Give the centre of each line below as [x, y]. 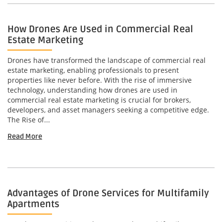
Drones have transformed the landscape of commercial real [107, 60]
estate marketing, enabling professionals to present [93, 70]
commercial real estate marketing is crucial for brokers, [99, 100]
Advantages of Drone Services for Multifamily [108, 194]
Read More [25, 137]
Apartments [33, 204]
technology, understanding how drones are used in [92, 90]
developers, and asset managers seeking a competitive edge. [108, 110]
